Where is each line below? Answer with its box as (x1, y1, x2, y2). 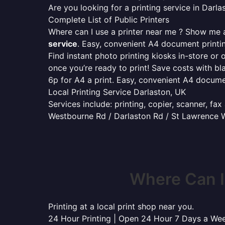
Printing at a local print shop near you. (48, 201, 194, 211)
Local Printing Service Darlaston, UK (48, 87, 186, 97)
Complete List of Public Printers (48, 15, 169, 25)
